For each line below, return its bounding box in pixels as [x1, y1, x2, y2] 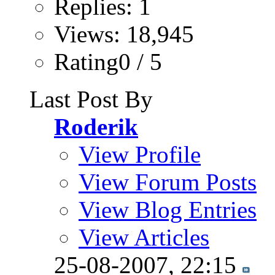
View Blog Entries [79, 196, 257, 223]
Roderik [54, 113, 138, 140]
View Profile [79, 141, 201, 168]
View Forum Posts [79, 168, 257, 195]
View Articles [79, 223, 209, 250]
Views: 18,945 [54, 20, 194, 47]
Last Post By [29, 85, 153, 112]
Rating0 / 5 [54, 48, 162, 75]
